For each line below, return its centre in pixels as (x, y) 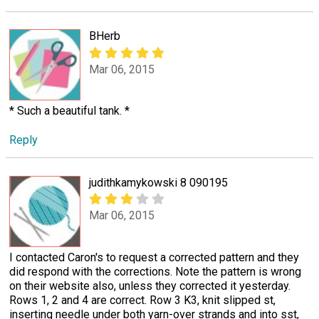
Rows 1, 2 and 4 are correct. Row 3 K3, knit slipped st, (142, 300)
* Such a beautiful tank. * (69, 111)
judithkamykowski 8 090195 (158, 182)
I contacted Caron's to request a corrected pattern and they (154, 257)
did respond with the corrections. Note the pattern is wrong (155, 271)
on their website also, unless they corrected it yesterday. (150, 286)
